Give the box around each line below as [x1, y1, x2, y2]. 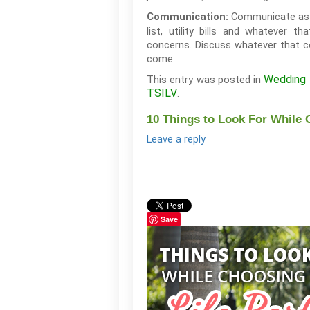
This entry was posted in [147, 73, 264, 86]
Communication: [147, 11, 228, 23]
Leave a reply [147, 134, 206, 145]
